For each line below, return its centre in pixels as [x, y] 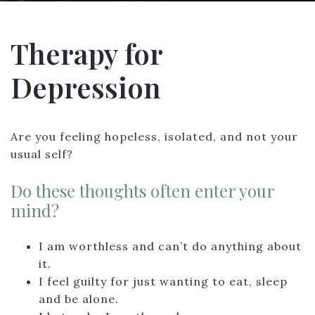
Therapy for [86, 53]
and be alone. [79, 299]
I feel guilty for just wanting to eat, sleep [163, 281]
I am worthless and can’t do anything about [170, 246]
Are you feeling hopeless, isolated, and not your [154, 136]
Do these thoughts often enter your [142, 191]
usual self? [42, 154]
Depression [86, 87]
